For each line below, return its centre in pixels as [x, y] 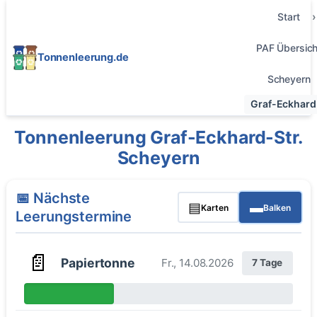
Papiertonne [98, 263]
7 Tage [267, 263]
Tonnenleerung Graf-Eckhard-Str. [158, 137]
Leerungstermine [74, 217]
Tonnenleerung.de [83, 57]
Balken [277, 207]
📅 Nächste [53, 198]
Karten [215, 207]
